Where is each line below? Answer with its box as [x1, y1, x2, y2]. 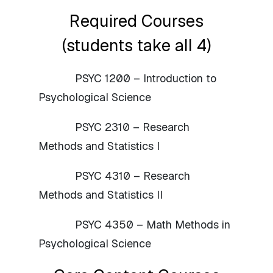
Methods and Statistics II [38, 187, 163, 202]
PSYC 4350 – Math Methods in [75, 217, 230, 232]
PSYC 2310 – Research [75, 119, 190, 134]
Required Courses [69, 10, 204, 32]
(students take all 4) [62, 34, 211, 56]
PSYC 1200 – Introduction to [75, 71, 216, 85]
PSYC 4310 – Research [75, 168, 190, 183]
